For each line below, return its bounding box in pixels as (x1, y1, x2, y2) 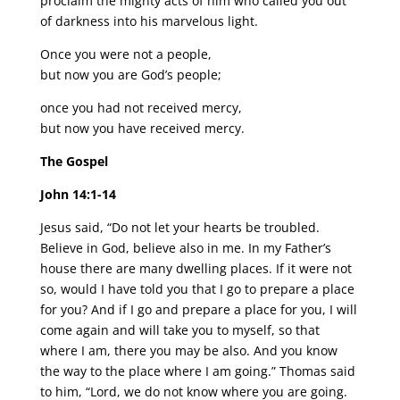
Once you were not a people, (39, 46, 212, 63)
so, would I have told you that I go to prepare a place (39, 280, 354, 298)
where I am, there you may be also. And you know (39, 342, 337, 360)
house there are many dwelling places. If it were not (39, 260, 352, 278)
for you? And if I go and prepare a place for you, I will (39, 301, 357, 319)
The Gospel (39, 153, 108, 171)
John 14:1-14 (39, 186, 116, 204)
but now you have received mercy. (39, 120, 245, 137)
